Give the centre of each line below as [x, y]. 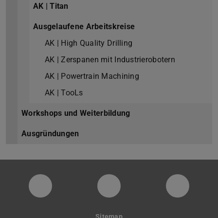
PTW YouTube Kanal [85, 192]
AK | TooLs [64, 93]
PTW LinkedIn [139, 192]
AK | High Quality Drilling [89, 43]
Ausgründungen [50, 134]
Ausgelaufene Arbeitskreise [84, 27]
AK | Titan [51, 6]
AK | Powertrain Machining [92, 76]
